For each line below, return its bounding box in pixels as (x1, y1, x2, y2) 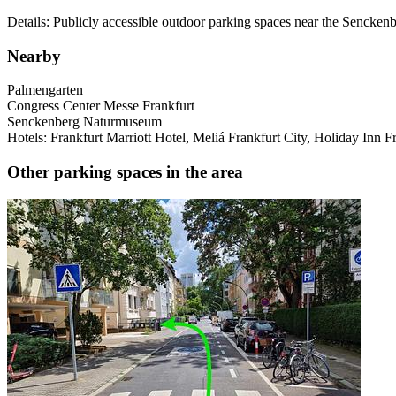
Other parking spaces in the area (7, 163, 243, 182)
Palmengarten (7, 82, 83, 98)
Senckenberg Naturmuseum (7, 114, 162, 130)
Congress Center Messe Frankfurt (7, 98, 194, 114)
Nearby (7, 46, 61, 65)
